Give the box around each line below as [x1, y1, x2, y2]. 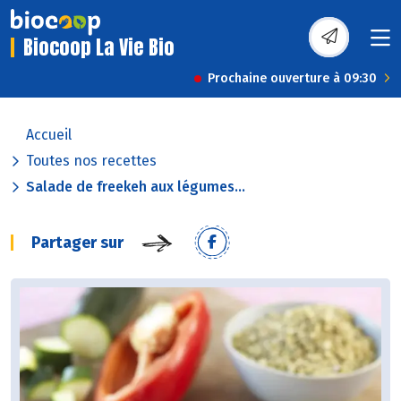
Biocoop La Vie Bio [23, 32, 175, 63]
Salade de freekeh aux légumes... [26, 178, 245, 196]
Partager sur [31, 233, 124, 253]
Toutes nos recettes [26, 152, 157, 170]
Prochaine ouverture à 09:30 [208, 71, 377, 87]
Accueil [26, 126, 72, 144]
